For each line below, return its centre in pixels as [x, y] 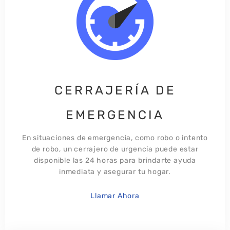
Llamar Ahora [115, 196]
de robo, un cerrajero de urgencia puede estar [115, 149]
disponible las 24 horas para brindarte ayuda [115, 160]
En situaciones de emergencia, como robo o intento [115, 138]
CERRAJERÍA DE [115, 90]
